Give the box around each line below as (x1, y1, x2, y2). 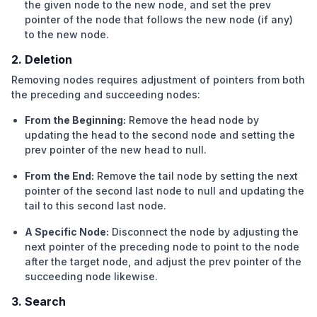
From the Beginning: (25, 113, 127, 126)
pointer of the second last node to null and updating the (25, 184, 305, 197)
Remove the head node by (129, 113, 260, 126)
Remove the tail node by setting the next (97, 169, 299, 182)
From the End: (25, 169, 95, 182)
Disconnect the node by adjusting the (112, 225, 299, 238)
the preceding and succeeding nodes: (11, 88, 200, 100)
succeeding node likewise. (25, 270, 158, 282)
